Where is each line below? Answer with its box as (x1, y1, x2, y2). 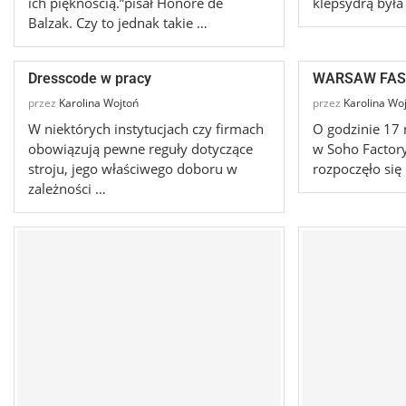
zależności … (28, 179, 106, 198)
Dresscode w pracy (28, 70, 151, 88)
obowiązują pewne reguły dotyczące (28, 140, 253, 159)
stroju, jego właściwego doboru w (28, 159, 237, 179)
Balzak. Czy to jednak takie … (28, 14, 208, 33)
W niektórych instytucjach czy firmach (28, 120, 264, 139)
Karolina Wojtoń (59, 95, 139, 111)
